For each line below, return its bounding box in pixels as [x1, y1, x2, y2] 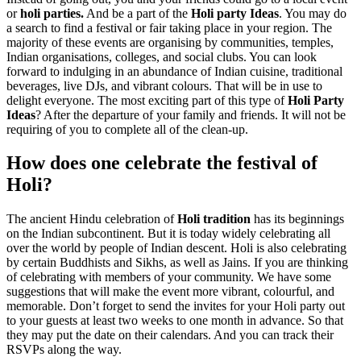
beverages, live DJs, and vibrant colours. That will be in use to [6, 78, 322, 93]
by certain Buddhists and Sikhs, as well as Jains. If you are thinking [6, 255, 348, 270]
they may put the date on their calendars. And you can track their [6, 328, 334, 342]
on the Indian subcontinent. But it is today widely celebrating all [6, 226, 330, 241]
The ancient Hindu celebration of [6, 212, 177, 226]
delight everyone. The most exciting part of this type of [6, 93, 288, 107]
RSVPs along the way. [6, 342, 122, 357]
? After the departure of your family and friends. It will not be [35, 107, 346, 122]
